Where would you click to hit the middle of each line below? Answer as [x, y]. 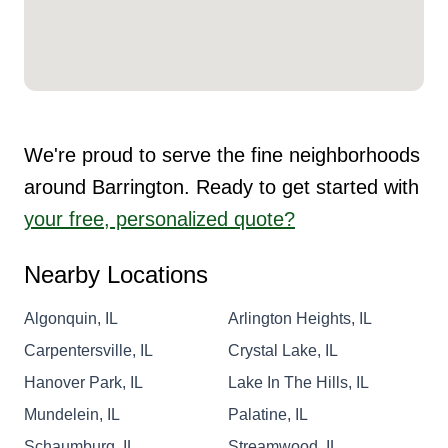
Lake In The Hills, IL [298, 382]
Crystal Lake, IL [283, 350]
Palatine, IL [268, 414]
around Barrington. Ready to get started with [221, 186]
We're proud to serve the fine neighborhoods [222, 154]
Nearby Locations [116, 274]
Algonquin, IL [71, 318]
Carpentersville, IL [88, 350]
